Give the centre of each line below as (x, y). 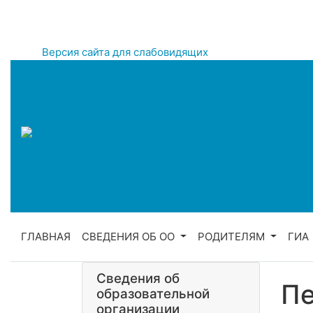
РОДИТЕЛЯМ (232, 236)
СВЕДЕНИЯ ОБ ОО (130, 236)
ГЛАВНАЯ (46, 236)
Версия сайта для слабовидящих (125, 52)
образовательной (153, 294)
